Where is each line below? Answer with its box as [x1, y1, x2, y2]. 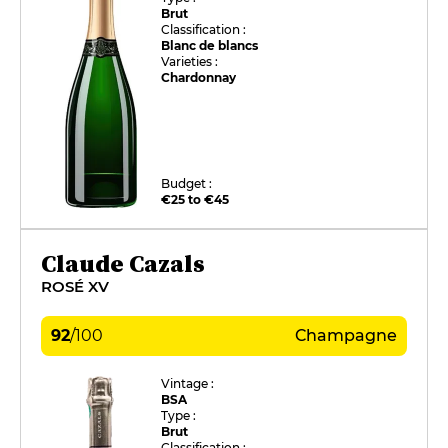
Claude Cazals [41, 246, 205, 280]
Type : [161, 407, 197, 423]
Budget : [161, 175, 213, 191]
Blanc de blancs [161, 37, 259, 53]
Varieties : [161, 53, 219, 69]
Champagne [295, 325, 397, 345]
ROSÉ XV [41, 276, 109, 296]
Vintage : [161, 375, 215, 391]
